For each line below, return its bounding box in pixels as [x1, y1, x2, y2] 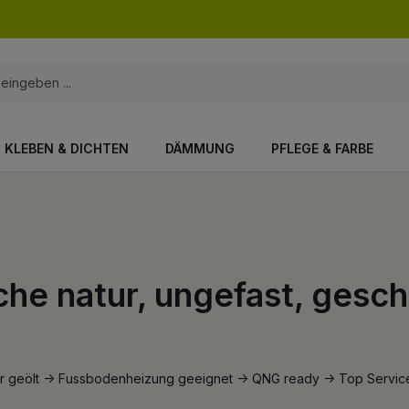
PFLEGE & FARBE [271, 141, 373, 156]
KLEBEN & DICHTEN [5, 141, 129, 156]
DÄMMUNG [165, 141, 235, 156]
